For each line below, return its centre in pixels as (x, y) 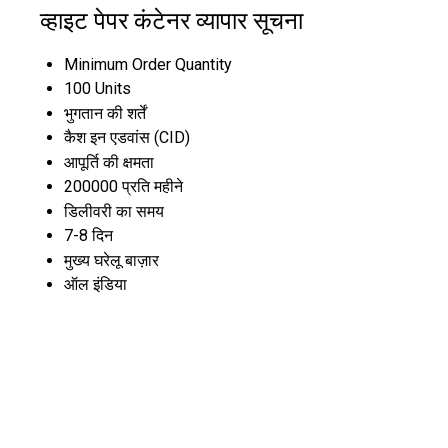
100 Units (97, 88)
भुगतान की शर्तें (105, 113)
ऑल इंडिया (95, 284)
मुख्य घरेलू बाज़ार (111, 260)
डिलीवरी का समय (114, 211)
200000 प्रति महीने (123, 186)
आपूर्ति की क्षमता (109, 162)
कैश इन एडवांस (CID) (127, 137)
